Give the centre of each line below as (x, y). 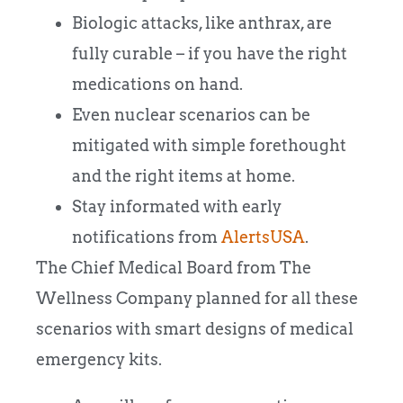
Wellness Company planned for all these (197, 298)
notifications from (147, 237)
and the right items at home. (184, 175)
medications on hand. (157, 84)
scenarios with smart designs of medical (195, 328)
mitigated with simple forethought (209, 145)
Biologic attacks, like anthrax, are (202, 22)
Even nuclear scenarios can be (191, 114)
